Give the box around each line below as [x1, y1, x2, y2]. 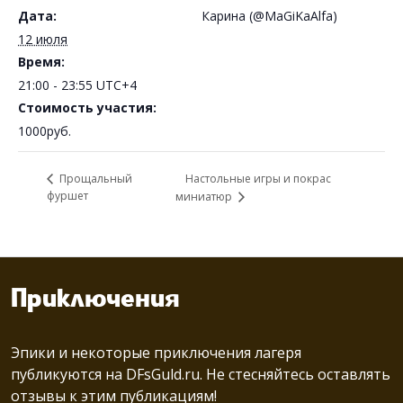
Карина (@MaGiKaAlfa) [201, 7, 337, 25]
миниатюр [175, 188, 235, 204]
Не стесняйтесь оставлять [202, 363, 390, 384]
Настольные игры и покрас [184, 170, 331, 186]
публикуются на [11, 363, 126, 384]
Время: [18, 53, 65, 71]
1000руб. [18, 122, 71, 140]
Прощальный [57, 170, 132, 186]
